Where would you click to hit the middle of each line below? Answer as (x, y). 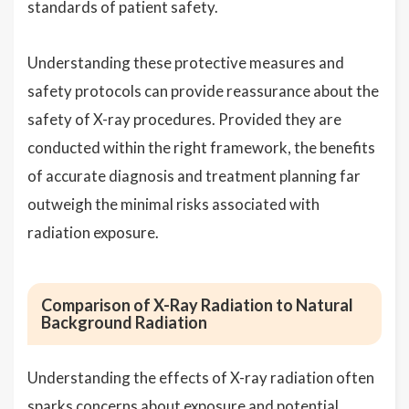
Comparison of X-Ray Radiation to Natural (197, 305)
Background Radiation (124, 323)
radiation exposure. (93, 233)
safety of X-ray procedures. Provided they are (184, 120)
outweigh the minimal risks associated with (173, 204)
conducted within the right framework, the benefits (201, 148)
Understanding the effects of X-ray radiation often (201, 378)
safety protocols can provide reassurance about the (203, 91)
